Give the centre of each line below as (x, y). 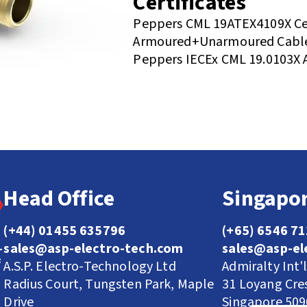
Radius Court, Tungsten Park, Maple (109, 284)
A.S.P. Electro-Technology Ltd (90, 266)
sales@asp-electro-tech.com (94, 248)
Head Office (59, 198)
